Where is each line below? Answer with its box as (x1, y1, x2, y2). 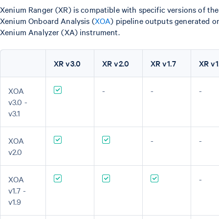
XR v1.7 (151, 58, 176, 68)
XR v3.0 (54, 58, 81, 68)
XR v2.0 (102, 58, 130, 68)
